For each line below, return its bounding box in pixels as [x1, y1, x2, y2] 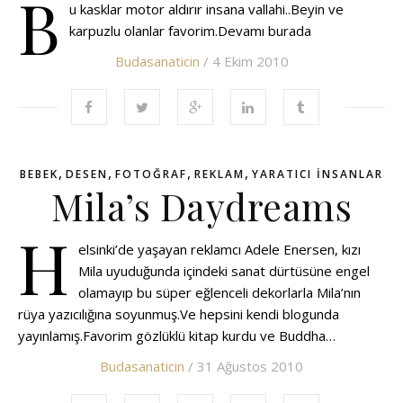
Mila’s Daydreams [51, 182, 352, 230]
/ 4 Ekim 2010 [199, 52, 289, 70]
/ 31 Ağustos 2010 [184, 357, 303, 375]
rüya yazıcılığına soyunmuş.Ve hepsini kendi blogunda [18, 305, 339, 323]
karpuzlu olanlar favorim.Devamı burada [69, 22, 311, 40]
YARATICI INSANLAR [252, 166, 383, 182]
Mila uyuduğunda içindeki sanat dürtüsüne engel [78, 262, 370, 280]
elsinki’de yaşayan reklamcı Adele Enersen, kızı [78, 240, 361, 258]
